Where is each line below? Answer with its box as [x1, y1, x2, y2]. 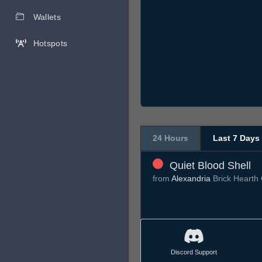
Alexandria [171, 174, 211, 184]
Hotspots [33, 39, 68, 48]
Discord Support [170, 248, 217, 256]
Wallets [33, 12, 61, 22]
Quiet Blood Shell [170, 160, 251, 172]
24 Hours [153, 133, 188, 143]
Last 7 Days [213, 133, 260, 143]
